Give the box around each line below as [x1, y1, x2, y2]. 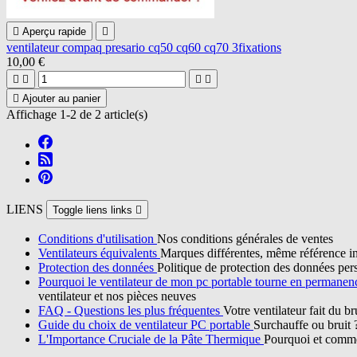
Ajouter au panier [22, 92, 100, 104]
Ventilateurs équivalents [38, 245, 160, 260]
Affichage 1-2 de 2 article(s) [6, 107, 147, 121]
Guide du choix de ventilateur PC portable [38, 317, 253, 331]
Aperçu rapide [22, 25, 86, 37]
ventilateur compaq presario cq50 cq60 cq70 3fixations [6, 40, 281, 54]
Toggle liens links [53, 203, 135, 216]
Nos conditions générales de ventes [157, 231, 333, 245]
